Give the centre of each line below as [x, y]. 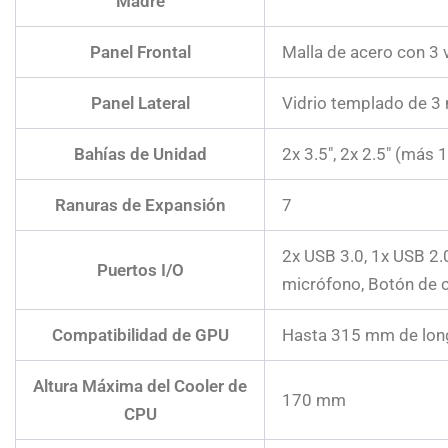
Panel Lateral [140, 102]
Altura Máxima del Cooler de [140, 385]
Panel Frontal [140, 51]
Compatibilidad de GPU [140, 334]
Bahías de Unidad [140, 153]
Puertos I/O [140, 269]
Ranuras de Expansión [140, 204]
